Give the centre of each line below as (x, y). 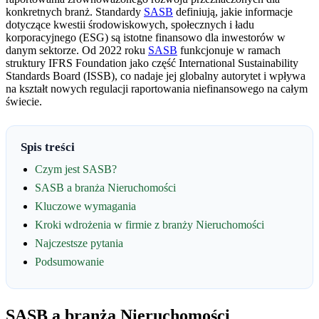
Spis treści (48, 147)
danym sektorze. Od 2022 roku (77, 50)
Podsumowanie (69, 261)
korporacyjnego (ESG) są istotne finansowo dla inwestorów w (146, 37)
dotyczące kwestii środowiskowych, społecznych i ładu (130, 24)
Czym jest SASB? (76, 169)
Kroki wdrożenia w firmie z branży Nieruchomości (150, 224)
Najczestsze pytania (79, 243)
